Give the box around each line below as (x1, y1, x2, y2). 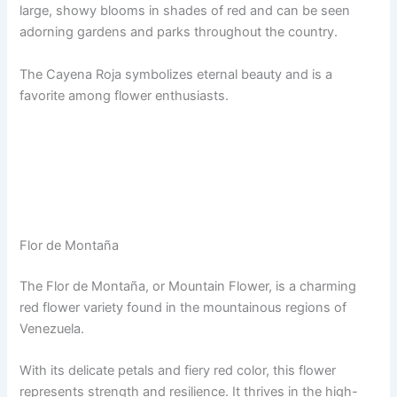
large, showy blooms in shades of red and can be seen (19, 3, 351, 19)
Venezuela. (19, 320, 85, 337)
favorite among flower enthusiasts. (19, 87, 230, 104)
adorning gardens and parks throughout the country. (19, 24, 339, 41)
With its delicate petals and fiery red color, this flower (19, 362, 337, 379)
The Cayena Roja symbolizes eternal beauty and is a (19, 66, 333, 82)
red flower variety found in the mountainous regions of (19, 299, 347, 315)
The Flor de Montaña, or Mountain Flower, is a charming (19, 277, 357, 294)
